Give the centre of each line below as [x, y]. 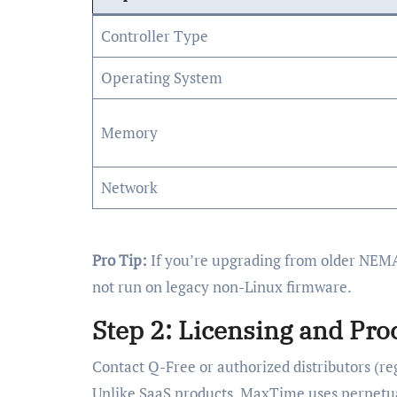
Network [129, 188]
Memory [129, 133]
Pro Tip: [120, 260]
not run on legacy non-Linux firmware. [222, 286]
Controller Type [154, 36]
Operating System [161, 78]
